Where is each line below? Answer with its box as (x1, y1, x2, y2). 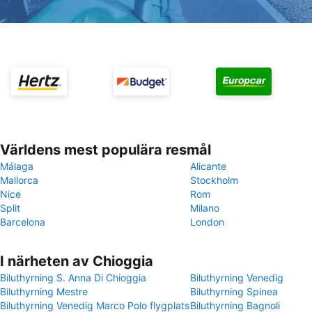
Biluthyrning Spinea (190, 286, 278, 297)
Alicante (190, 160, 226, 172)
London (190, 216, 224, 228)
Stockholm (190, 174, 238, 186)
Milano (190, 202, 219, 214)
